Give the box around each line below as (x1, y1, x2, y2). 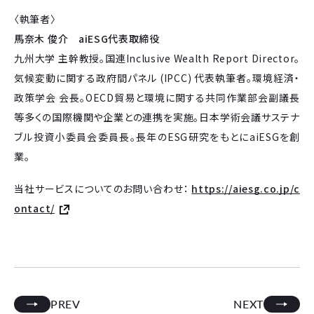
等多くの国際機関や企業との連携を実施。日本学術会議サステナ (14, 110, 300, 125)
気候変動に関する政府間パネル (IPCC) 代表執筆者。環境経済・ (14, 71, 300, 86)
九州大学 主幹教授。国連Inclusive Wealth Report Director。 (14, 51, 300, 66)
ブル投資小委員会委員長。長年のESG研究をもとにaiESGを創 (14, 130, 300, 144)
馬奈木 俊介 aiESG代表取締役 (14, 32, 160, 46)
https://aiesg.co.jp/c (191, 181, 300, 196)
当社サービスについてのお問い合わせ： (14, 181, 192, 196)
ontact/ (14, 200, 55, 215)
